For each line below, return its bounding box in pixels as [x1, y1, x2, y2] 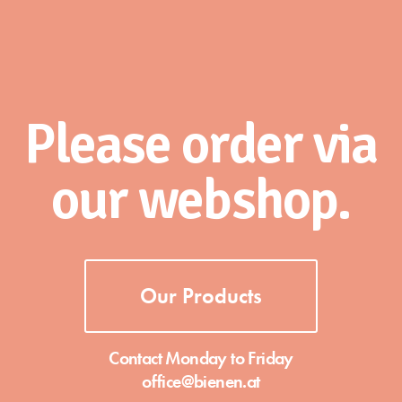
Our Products [140, 282, 262, 310]
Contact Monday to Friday [109, 345, 293, 370]
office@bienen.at [142, 369, 260, 393]
